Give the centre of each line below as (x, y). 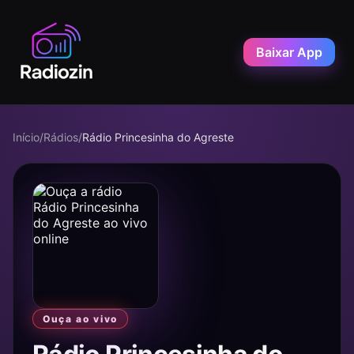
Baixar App (289, 52)
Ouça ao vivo (81, 319)
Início (26, 137)
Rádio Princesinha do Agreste (158, 137)
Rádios (61, 137)
